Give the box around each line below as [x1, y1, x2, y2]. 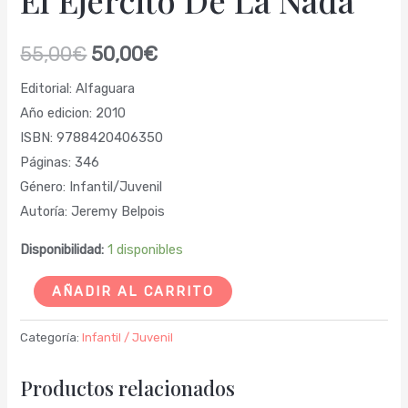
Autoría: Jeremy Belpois [20, 203, 166, 220]
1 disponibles [107, 241, 184, 258]
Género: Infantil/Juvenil [20, 178, 163, 196]
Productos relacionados [20, 373, 236, 401]
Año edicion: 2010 [20, 105, 127, 122]
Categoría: [20, 330, 83, 344]
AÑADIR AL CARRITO [52, 282, 215, 300]
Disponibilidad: [20, 241, 105, 258]
